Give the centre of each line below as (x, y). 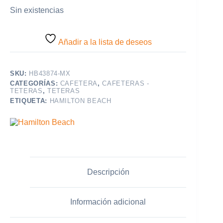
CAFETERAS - (126, 84)
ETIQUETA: (30, 101)
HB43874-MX (50, 74)
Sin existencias (37, 10)
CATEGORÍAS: (35, 84)
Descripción (108, 172)
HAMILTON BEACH (80, 101)
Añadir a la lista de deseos (105, 42)
